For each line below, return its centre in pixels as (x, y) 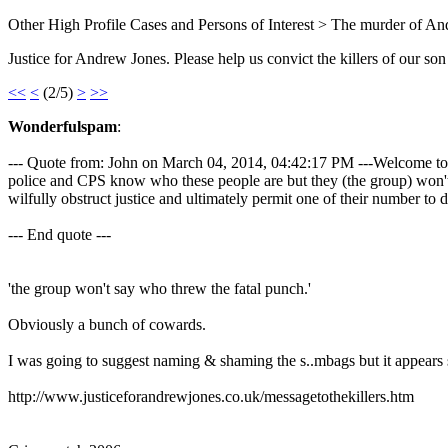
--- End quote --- (59, 234)
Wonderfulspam (62, 126)
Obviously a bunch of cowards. (107, 324)
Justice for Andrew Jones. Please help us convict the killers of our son (227, 58)
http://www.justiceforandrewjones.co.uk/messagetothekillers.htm (211, 396)
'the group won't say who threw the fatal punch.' (159, 288)
